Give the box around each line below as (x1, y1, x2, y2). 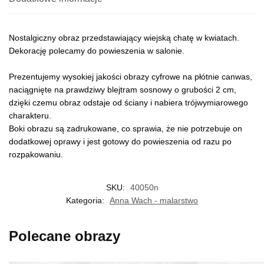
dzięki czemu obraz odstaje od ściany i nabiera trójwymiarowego (9, 97, 248, 107)
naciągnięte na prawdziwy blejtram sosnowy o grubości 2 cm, (9, 84, 236, 94)
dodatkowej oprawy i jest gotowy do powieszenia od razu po (9, 136, 232, 146)
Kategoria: (66, 196, 107, 206)
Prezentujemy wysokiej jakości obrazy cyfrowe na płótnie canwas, (9, 71, 252, 81)
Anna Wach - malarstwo (110, 196, 198, 206)
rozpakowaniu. (9, 149, 63, 159)
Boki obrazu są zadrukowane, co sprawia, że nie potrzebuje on (9, 123, 242, 133)
